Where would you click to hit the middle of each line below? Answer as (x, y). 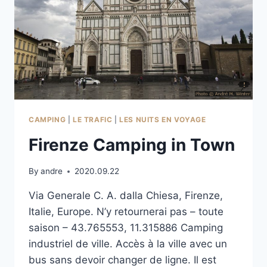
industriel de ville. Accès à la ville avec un (128, 244)
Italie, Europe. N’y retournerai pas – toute (126, 212)
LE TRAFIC (92, 119)
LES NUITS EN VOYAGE (163, 119)
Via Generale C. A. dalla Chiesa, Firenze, (126, 196)
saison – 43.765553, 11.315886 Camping (126, 228)
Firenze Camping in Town (132, 145)
